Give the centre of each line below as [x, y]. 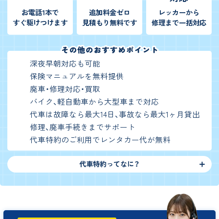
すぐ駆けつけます [40, 22]
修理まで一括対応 [179, 22]
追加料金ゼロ [109, 12]
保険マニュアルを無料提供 [77, 76]
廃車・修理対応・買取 [65, 89]
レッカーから [179, 12]
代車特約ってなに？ [109, 164]
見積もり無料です [109, 22]
